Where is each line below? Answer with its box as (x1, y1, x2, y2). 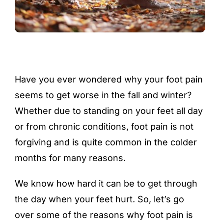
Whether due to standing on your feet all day (15, 106, 203, 116)
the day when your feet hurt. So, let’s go (15, 194, 184, 204)
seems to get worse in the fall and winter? (15, 90, 192, 100)
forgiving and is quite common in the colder (15, 137, 197, 147)
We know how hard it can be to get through (15, 178, 197, 189)
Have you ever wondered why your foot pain (15, 74, 203, 84)
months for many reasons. (15, 153, 126, 163)
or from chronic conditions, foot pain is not (15, 121, 193, 132)
